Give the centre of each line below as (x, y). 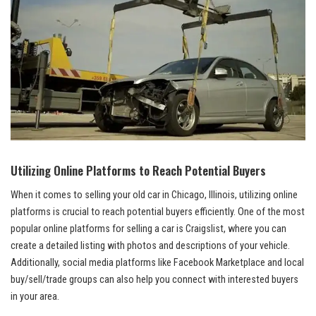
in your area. (35, 296)
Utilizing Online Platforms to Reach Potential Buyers (138, 170)
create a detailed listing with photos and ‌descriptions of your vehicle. (150, 245)
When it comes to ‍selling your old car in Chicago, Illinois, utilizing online (154, 195)
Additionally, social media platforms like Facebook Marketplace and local (157, 262)
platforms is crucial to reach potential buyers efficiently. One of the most (158, 212)
